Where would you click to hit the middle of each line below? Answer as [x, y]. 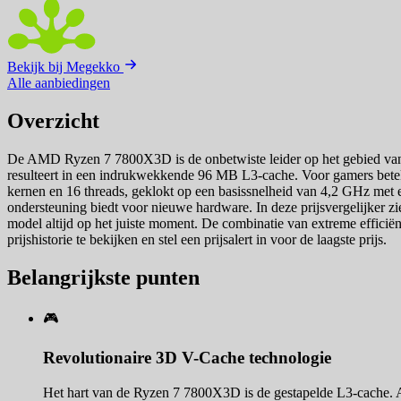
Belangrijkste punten [103, 277]
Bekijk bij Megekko [65, 66]
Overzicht [53, 120]
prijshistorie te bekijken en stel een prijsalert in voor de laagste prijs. [197, 239]
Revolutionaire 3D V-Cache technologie [187, 358]
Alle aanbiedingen [59, 82]
